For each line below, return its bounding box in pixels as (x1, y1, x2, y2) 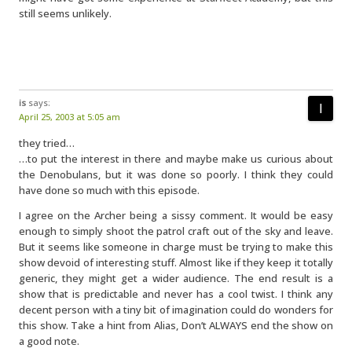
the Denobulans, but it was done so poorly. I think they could (19, 167, 333, 181)
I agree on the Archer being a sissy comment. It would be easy (19, 208, 333, 222)
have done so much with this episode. (19, 183, 200, 197)
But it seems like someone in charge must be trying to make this (19, 240, 333, 254)
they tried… (19, 136, 75, 150)
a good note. (19, 334, 79, 348)
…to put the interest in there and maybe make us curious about (19, 152, 333, 166)
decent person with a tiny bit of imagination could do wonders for (19, 302, 333, 317)
